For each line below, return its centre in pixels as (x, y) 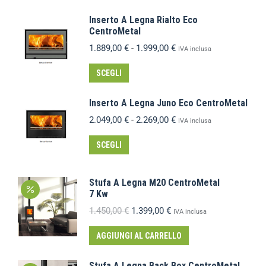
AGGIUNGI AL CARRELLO (139, 236)
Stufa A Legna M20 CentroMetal (154, 183)
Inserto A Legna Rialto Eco (143, 20)
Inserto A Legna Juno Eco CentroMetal (168, 103)
